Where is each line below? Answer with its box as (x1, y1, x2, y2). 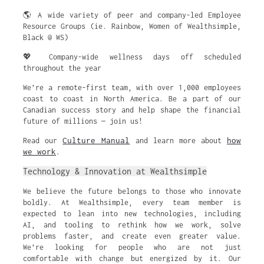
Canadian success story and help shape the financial (23, 105, 241, 114)
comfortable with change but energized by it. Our (23, 254, 241, 263)
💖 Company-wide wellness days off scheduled (23, 52, 241, 61)
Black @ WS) (23, 33, 68, 42)
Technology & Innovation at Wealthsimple (23, 166, 207, 176)
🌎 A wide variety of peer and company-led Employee (23, 11, 241, 19)
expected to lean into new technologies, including (23, 209, 241, 218)
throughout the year (23, 64, 101, 72)
